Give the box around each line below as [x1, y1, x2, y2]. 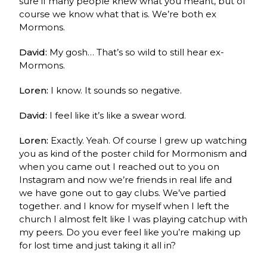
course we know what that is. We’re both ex [19, 8, 217, 20]
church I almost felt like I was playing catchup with [19, 213, 248, 225]
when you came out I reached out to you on [19, 160, 220, 172]
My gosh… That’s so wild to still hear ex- [49, 46, 225, 58]
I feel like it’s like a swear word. [49, 109, 187, 121]
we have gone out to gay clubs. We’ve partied [19, 187, 226, 198]
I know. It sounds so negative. [51, 84, 182, 96]
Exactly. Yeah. [51, 134, 111, 146]
